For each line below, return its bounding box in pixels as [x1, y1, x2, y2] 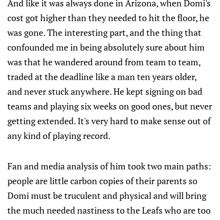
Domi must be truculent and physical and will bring [7, 190, 206, 201]
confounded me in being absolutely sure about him [7, 41, 205, 53]
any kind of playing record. [7, 130, 110, 141]
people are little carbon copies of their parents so [7, 175, 197, 187]
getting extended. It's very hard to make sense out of [7, 115, 211, 127]
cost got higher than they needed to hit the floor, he [7, 12, 209, 24]
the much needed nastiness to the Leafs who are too [7, 204, 211, 216]
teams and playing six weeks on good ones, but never [7, 100, 212, 112]
